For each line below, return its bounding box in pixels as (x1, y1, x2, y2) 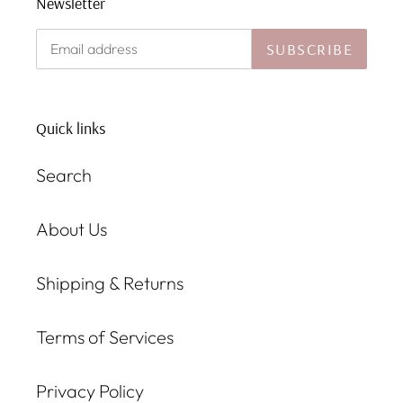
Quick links (36, 117, 105, 139)
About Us (36, 218, 107, 241)
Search (36, 164, 92, 187)
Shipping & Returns (36, 272, 184, 295)
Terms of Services (36, 326, 174, 349)
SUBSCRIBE (266, 38, 353, 59)
